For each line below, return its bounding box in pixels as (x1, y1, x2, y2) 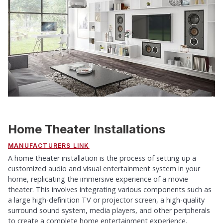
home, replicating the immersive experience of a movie (8, 174, 188, 184)
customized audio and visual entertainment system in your (8, 164, 200, 173)
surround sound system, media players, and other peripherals (8, 206, 210, 215)
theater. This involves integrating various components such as (8, 185, 212, 194)
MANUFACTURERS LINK (8, 142, 90, 149)
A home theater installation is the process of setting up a (8, 153, 196, 163)
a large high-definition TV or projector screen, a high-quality (8, 195, 205, 205)
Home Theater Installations (8, 122, 165, 136)
